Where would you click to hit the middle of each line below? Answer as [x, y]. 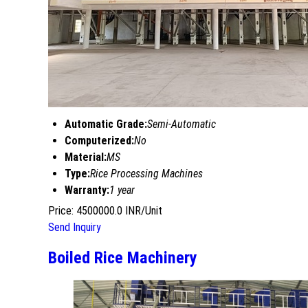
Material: [86, 157]
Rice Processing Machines [146, 174]
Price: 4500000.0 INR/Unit [105, 211]
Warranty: [87, 190]
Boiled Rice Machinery [123, 258]
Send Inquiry [75, 228]
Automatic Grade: [106, 124]
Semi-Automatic [181, 124]
